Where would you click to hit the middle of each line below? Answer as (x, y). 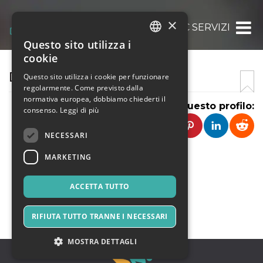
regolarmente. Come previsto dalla (83, 88)
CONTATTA (131, 192)
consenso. (41, 110)
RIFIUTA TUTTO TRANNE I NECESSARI (100, 216)
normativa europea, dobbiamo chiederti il (95, 99)
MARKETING (68, 157)
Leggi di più (80, 110)
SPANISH (166, 88)
